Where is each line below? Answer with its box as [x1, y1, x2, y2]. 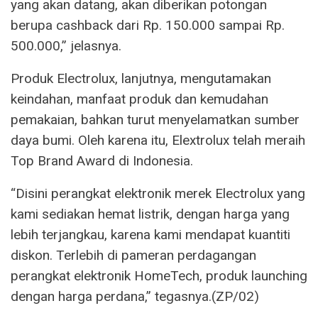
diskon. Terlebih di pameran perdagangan [11, 246, 256, 263]
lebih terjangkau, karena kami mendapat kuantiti [11, 226, 290, 243]
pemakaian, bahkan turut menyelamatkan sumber [11, 111, 300, 128]
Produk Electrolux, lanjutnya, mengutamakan [11, 70, 271, 87]
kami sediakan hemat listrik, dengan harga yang [11, 205, 290, 222]
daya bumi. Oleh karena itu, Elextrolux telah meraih [11, 131, 305, 148]
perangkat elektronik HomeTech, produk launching [11, 267, 307, 284]
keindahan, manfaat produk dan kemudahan [11, 90, 268, 107]
